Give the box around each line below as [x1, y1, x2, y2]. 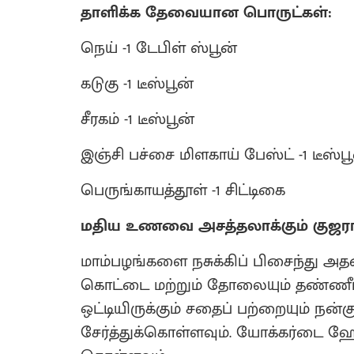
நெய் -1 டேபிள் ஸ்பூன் [81, 35, 237, 62]
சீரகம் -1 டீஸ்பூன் [81, 106, 194, 133]
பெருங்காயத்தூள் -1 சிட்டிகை [81, 177, 285, 204]
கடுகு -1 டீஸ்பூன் [81, 70, 194, 97]
